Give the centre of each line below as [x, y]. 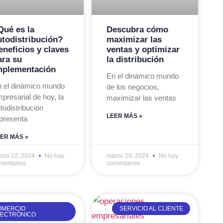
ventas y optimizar [143, 49]
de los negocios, [133, 87]
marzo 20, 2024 [129, 156]
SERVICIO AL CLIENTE [151, 208]
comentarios [123, 163]
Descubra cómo [138, 29]
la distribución [135, 59]
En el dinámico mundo [143, 76]
